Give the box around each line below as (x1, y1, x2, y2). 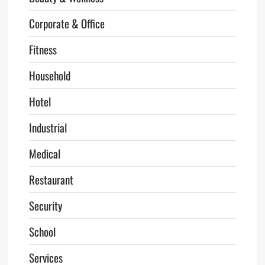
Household (28, 67, 70, 84)
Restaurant (28, 171, 73, 188)
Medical (28, 145, 60, 162)
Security (28, 197, 62, 214)
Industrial (28, 119, 67, 136)
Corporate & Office (28, 15, 105, 32)
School (28, 223, 56, 240)
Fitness (28, 41, 57, 58)
